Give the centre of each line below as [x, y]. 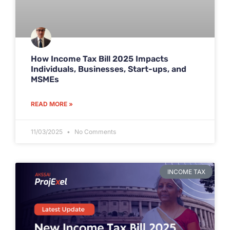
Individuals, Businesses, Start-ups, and [109, 69]
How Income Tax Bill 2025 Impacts [100, 59]
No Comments [94, 132]
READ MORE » [52, 104]
